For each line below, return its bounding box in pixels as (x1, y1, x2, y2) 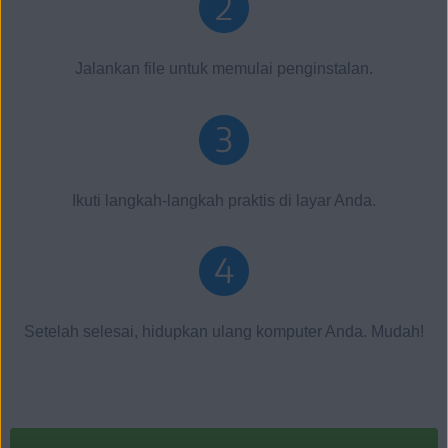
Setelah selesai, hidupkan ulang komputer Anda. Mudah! (24, 323, 424, 341)
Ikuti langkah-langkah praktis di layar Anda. (72, 191, 376, 209)
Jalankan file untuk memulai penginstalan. (75, 60, 373, 78)
